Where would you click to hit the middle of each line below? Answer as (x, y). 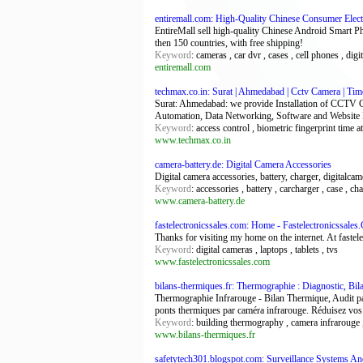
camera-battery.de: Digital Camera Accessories (243, 164)
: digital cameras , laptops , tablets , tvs (265, 250)
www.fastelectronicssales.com (212, 262)
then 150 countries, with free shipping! (229, 43)
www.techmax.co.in (193, 140)
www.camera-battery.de (200, 201)
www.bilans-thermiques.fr (205, 335)
